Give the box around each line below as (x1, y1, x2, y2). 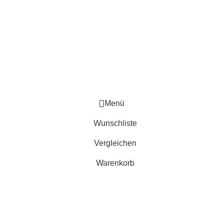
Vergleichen (94, 138, 136, 147)
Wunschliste (94, 118, 137, 127)
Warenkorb (96, 158, 134, 167)
